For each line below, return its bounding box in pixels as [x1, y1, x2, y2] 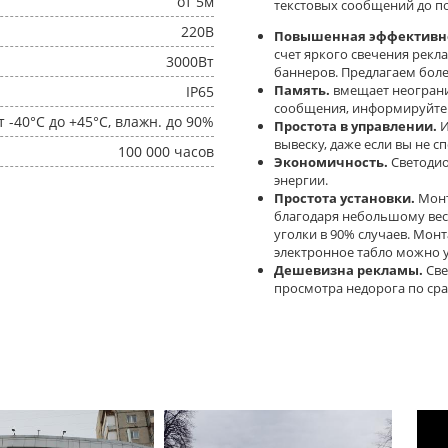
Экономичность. [274, 153, 388, 171]
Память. [274, 81, 330, 99]
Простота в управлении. [274, 117, 437, 135]
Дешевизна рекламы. [274, 261, 423, 279]
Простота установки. [274, 189, 415, 207]
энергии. [274, 171, 328, 189]
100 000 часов [118, 142, 214, 161]
